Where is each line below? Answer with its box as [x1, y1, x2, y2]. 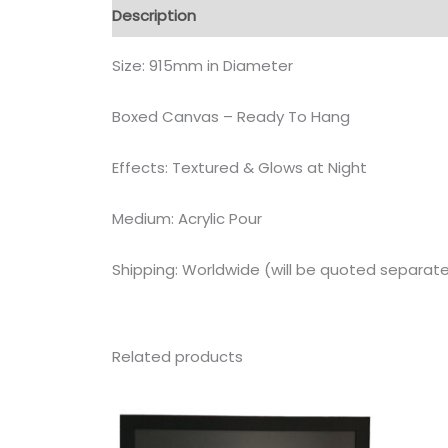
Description [112, 5, 196, 27]
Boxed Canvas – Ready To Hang [112, 105, 350, 127]
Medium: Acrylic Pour [112, 207, 262, 229]
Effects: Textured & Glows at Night [112, 156, 367, 178]
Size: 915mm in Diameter [112, 54, 293, 76]
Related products [112, 345, 243, 367]
